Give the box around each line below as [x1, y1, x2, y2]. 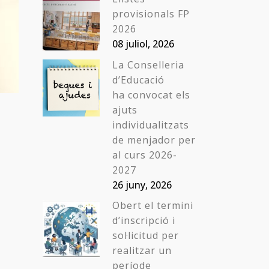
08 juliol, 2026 [112, 37, 174, 50]
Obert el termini [112, 199, 193, 212]
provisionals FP [112, 7, 190, 20]
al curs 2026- [112, 148, 177, 162]
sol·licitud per [112, 229, 179, 242]
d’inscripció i [112, 214, 175, 227]
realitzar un [112, 244, 172, 257]
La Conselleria [112, 58, 184, 71]
